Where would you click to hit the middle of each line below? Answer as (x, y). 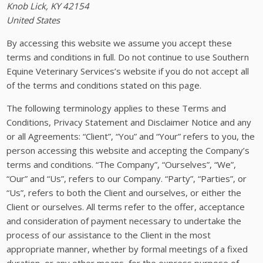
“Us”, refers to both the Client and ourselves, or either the (124, 193)
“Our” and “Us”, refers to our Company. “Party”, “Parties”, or (127, 179)
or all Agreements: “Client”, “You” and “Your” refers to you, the (131, 136)
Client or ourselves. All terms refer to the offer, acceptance (126, 207)
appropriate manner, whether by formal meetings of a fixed (127, 249)
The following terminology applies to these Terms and (117, 108)
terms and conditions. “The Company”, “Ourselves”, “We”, (122, 165)
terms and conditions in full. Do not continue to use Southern (128, 57)
